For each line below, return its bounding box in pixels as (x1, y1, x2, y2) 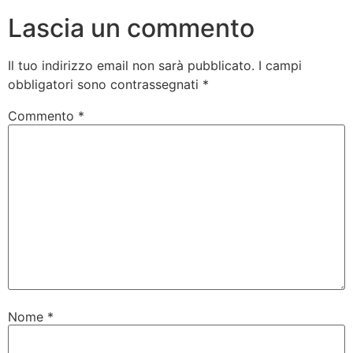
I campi (258, 58, 302, 74)
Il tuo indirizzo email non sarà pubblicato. (8, 58, 255, 74)
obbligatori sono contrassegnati (8, 76, 203, 93)
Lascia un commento (8, 13, 255, 44)
